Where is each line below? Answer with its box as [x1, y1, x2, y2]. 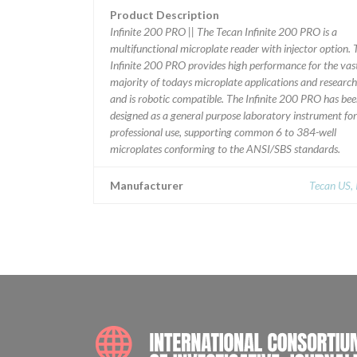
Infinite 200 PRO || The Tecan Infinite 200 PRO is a [110, 25, 337, 38]
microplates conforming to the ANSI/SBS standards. [110, 142, 340, 155]
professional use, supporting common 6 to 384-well [110, 125, 336, 139]
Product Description [110, 8, 219, 22]
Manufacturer [110, 178, 183, 192]
